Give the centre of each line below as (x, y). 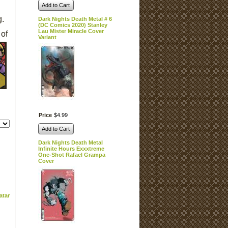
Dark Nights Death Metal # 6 (75, 19)
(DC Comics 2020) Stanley (73, 25)
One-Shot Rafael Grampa (72, 155)
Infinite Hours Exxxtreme (71, 149)
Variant (47, 37)
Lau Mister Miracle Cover (71, 31)
